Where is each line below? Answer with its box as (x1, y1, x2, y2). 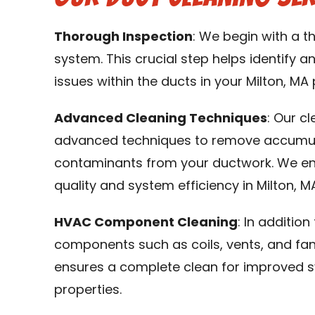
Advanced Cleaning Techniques (54, 112, 268, 126)
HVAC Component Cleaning (54, 217, 238, 230)
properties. (54, 284, 122, 297)
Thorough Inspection (54, 31, 193, 44)
